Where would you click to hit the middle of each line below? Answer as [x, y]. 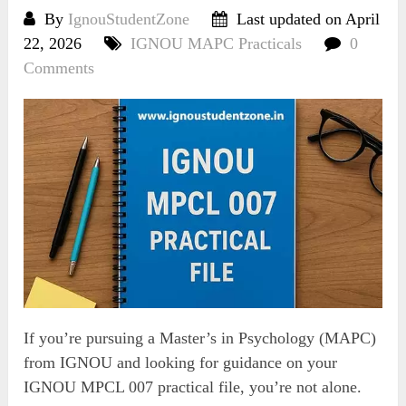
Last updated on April [306, 19]
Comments [59, 68]
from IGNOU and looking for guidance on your [181, 362]
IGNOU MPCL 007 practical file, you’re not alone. [193, 387]
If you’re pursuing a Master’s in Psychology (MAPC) [200, 338]
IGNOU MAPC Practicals [217, 44]
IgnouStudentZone [129, 19]
